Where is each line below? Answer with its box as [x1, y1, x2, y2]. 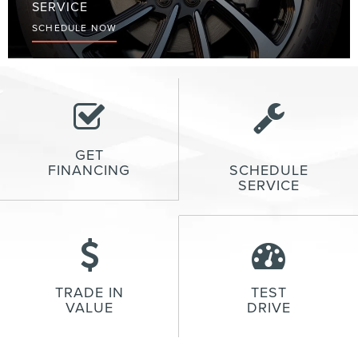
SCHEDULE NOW [31, 21, 117, 35]
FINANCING [48, 160, 130, 181]
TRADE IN [54, 282, 124, 303]
